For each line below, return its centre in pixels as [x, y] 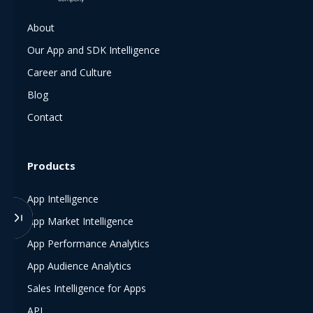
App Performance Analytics [88, 243]
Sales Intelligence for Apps [87, 288]
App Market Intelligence [80, 221]
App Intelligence [63, 198]
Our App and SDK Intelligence [94, 50]
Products [51, 165]
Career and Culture [70, 72]
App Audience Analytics [79, 265]
